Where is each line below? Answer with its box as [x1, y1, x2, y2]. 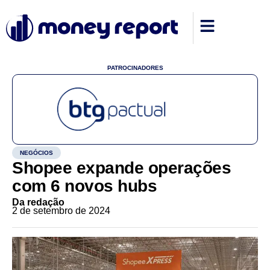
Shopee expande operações [12, 159, 231, 177]
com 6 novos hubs [12, 177, 157, 195]
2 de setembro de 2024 [12, 206, 110, 216]
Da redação [12, 197, 64, 207]
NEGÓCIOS [20, 149, 53, 156]
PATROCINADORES [107, 64, 163, 71]
